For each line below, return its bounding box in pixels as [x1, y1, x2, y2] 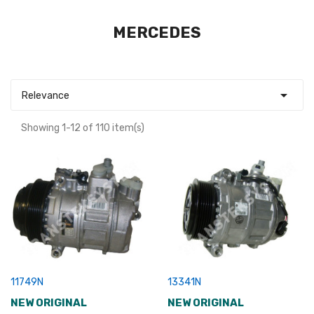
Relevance [22, 89, 69, 102]
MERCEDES [113, 22, 201, 42]
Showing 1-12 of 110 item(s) [21, 121, 144, 134]
